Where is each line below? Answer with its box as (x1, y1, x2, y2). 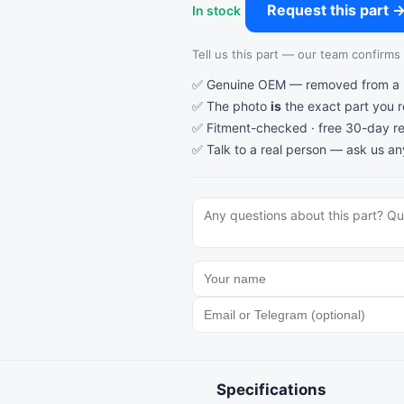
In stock (192, 3, 242, 18)
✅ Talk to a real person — (192, 142, 347, 157)
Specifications (216, 381, 326, 399)
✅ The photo (192, 98, 271, 114)
